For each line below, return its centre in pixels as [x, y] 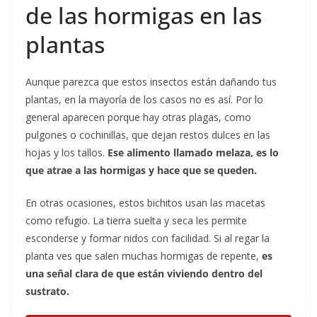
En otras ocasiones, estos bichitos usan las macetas [145, 203]
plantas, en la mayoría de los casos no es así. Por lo [144, 100]
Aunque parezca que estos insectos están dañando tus [151, 82]
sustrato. [47, 292]
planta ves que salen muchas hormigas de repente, [144, 256]
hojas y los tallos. [67, 153]
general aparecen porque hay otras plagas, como [138, 117]
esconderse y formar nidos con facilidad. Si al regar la [148, 238]
